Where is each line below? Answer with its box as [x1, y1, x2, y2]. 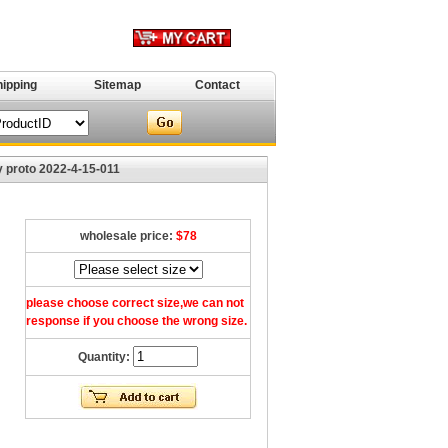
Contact [195, 78, 240, 92]
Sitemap [93, 78, 141, 92]
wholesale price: [79, 229, 176, 243]
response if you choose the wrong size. [26, 314, 247, 328]
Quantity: [78, 350, 133, 364]
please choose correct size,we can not [26, 296, 244, 310]
